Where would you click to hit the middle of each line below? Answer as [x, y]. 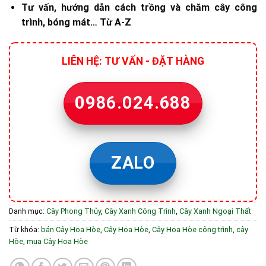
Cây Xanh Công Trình [140, 211]
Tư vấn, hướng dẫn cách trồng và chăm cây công [139, 8]
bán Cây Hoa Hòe [71, 229]
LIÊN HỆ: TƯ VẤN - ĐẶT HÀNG [133, 61]
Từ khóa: [25, 229]
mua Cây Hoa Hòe [57, 241]
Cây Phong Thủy [74, 211]
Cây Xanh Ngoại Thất [215, 211]
